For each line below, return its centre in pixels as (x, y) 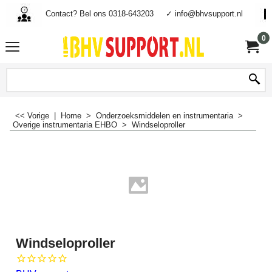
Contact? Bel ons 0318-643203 (100, 13)
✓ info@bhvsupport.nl (204, 13)
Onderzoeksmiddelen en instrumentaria (165, 116)
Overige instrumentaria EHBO (65, 125)
